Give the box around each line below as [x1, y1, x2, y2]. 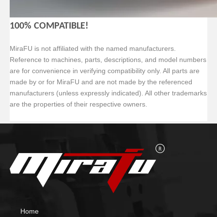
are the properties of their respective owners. [10, 100, 147, 108]
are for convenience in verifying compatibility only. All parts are [10, 67, 200, 75]
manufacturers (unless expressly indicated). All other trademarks [10, 89, 207, 97]
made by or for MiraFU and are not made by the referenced [10, 78, 192, 86]
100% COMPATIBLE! [10, 21, 89, 31]
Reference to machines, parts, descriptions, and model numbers [10, 56, 206, 63]
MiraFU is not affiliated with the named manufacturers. [10, 45, 176, 52]
